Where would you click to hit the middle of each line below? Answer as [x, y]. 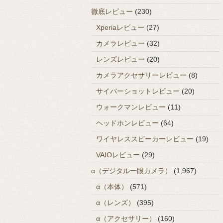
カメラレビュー [120, 43]
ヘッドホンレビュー [127, 123]
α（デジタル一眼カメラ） [131, 170]
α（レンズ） [115, 202]
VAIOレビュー [118, 155]
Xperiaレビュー [120, 27]
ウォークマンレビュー [131, 107]
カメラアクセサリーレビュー [141, 75]
